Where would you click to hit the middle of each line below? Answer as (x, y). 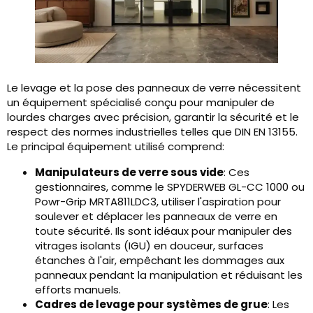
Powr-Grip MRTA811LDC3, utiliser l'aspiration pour (158, 202)
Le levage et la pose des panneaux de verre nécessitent (154, 88)
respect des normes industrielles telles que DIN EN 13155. (152, 132)
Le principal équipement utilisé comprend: (116, 147)
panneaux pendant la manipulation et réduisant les (169, 275)
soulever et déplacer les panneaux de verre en (156, 217)
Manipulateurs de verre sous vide (129, 173)
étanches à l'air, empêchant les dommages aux (160, 261)
